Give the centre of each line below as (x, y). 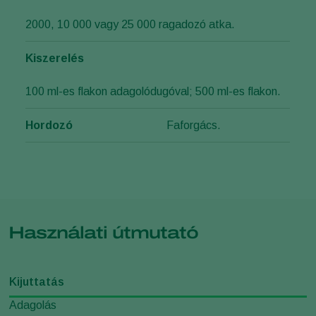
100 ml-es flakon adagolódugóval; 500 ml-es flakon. (153, 91)
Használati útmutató (103, 232)
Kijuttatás (37, 281)
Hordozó (49, 125)
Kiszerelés (55, 58)
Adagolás (33, 305)
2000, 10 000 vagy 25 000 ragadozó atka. (130, 24)
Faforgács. (194, 125)
